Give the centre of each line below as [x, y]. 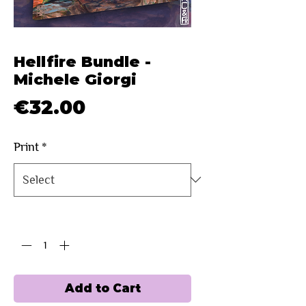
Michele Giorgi [75, 79]
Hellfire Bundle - [82, 61]
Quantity [33, 217]
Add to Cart [102, 289]
